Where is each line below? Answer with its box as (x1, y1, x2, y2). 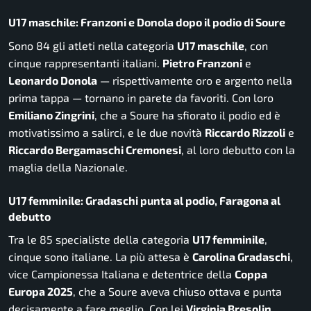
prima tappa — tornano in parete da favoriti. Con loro (8, 90, 274, 104)
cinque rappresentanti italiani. (8, 56, 162, 69)
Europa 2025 (8, 285, 73, 299)
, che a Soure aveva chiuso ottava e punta (73, 285, 282, 299)
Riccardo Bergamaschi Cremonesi (8, 142, 181, 156)
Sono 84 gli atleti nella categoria (8, 38, 177, 52)
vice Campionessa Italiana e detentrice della (8, 267, 235, 281)
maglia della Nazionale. (8, 160, 128, 174)
